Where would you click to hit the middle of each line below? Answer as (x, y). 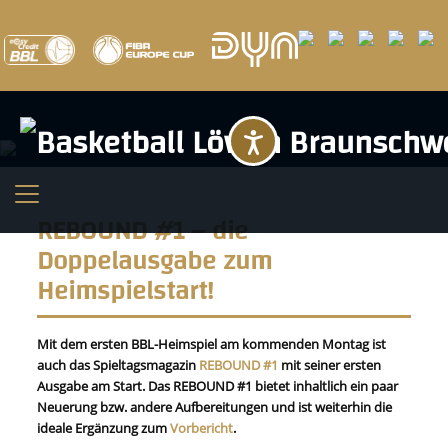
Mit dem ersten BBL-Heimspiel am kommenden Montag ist (212, 344)
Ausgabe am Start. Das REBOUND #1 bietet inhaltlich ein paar (218, 386)
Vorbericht (202, 428)
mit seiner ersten (330, 365)
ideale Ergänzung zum (104, 428)
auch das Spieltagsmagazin (118, 365)
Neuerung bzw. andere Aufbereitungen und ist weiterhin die (215, 407)
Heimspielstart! (126, 291)
